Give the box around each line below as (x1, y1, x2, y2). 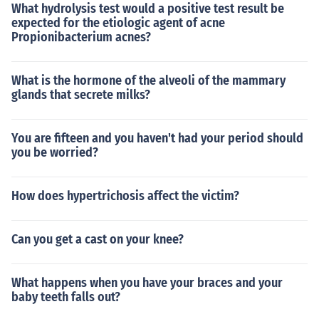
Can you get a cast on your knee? (11, 231, 184, 247)
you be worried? (11, 145, 98, 160)
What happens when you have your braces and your (11, 275, 283, 291)
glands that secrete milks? (11, 87, 150, 103)
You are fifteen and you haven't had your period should (11, 130, 303, 146)
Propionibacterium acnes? (11, 29, 151, 45)
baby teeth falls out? (11, 289, 120, 305)
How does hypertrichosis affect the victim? (11, 188, 239, 204)
